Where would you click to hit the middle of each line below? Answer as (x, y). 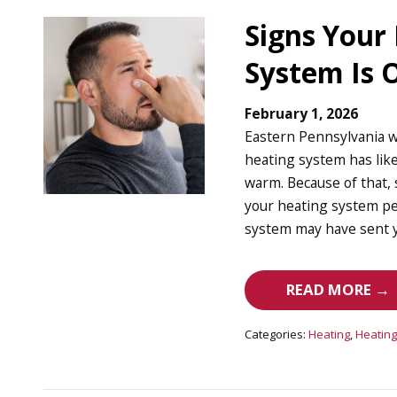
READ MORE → (339, 290)
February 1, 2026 (302, 114)
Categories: (276, 335)
